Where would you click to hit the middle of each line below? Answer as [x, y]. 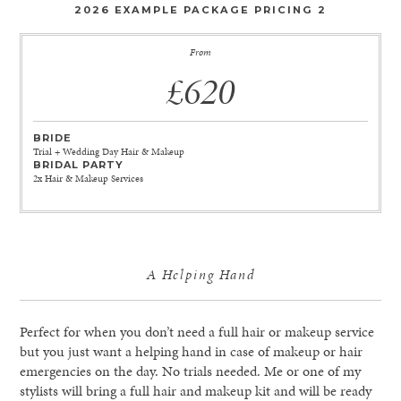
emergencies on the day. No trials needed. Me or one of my [191, 371]
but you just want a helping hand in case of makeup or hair [192, 352]
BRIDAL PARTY [78, 165]
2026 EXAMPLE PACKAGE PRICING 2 [200, 9]
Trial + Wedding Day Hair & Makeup [108, 152]
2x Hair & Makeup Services [88, 179]
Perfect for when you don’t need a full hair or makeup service [197, 332]
